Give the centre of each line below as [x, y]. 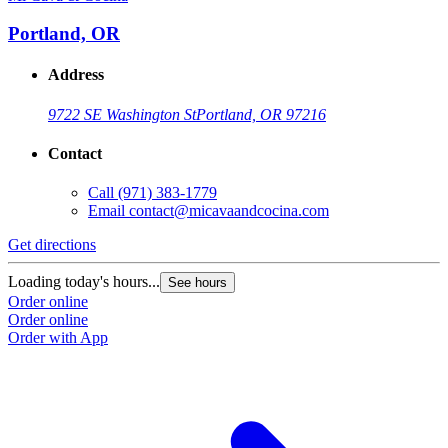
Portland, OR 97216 [261, 114]
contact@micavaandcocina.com [229, 211]
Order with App [58, 338]
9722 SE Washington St [122, 114]
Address [76, 75]
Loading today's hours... [84, 282]
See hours [197, 283]
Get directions [52, 245]
